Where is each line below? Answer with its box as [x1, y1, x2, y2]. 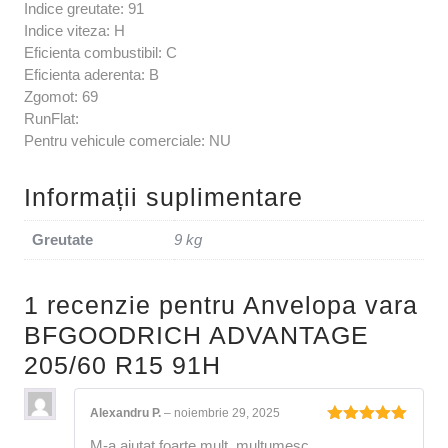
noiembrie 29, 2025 [174, 406, 280, 421]
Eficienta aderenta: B [24, 66, 159, 84]
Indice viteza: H [24, 22, 125, 40]
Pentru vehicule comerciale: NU [24, 132, 231, 150]
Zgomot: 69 [24, 88, 98, 106]
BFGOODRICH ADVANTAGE [24, 321, 369, 350]
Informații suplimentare [24, 183, 303, 212]
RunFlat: [24, 110, 79, 128]
